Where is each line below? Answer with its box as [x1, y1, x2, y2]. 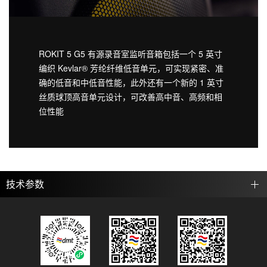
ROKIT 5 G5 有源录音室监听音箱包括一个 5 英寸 [39, 47, 222, 60]
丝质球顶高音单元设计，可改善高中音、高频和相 [39, 90, 222, 103]
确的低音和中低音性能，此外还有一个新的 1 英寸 [39, 76, 223, 88]
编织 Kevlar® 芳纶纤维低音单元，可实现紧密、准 [39, 61, 223, 74]
